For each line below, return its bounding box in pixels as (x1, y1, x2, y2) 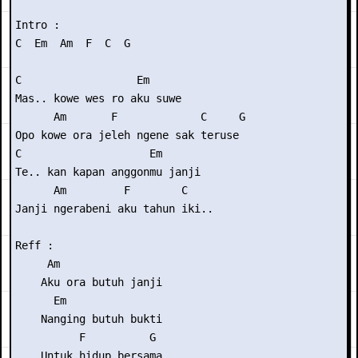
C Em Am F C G (15, 37, 130, 50)
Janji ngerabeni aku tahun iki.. (15, 202, 213, 215)
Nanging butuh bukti (15, 312, 162, 325)
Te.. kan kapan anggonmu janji (15, 165, 201, 178)
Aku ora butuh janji (15, 276, 162, 288)
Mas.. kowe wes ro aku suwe (15, 92, 181, 105)
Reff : (15, 239, 54, 252)
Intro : (15, 18, 66, 31)
